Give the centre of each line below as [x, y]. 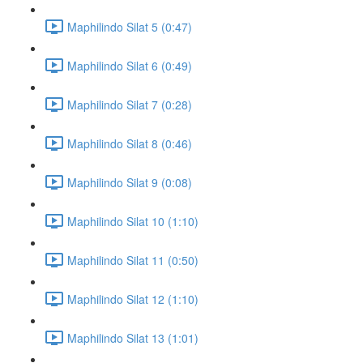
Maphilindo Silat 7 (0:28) [130, 104]
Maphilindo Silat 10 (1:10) [133, 221]
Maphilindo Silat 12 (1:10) [133, 299]
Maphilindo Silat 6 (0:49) [130, 65]
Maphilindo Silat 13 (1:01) [133, 337]
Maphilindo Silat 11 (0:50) [133, 260]
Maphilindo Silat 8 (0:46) [130, 143]
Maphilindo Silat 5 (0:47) [130, 26]
